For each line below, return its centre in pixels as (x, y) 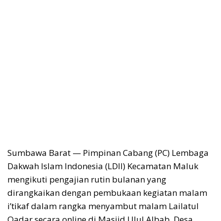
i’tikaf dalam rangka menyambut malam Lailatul (103, 206)
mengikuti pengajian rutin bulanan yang (87, 179)
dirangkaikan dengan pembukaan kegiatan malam (107, 192)
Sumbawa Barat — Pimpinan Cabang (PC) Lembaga (108, 152)
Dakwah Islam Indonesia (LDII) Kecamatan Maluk (103, 166)
